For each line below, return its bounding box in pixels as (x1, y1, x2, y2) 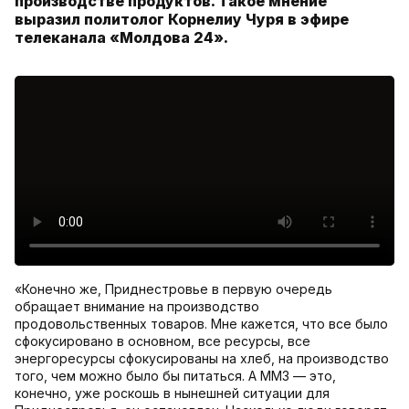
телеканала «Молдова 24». (15, 28, 228, 47)
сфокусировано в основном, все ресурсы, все (15, 333, 310, 350)
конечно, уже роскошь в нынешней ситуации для (15, 385, 330, 402)
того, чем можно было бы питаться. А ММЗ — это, (15, 368, 336, 384)
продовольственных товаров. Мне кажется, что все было (15, 316, 388, 332)
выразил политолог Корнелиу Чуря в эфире (15, 10, 349, 29)
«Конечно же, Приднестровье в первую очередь (15, 281, 332, 298)
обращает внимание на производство (15, 299, 259, 315)
